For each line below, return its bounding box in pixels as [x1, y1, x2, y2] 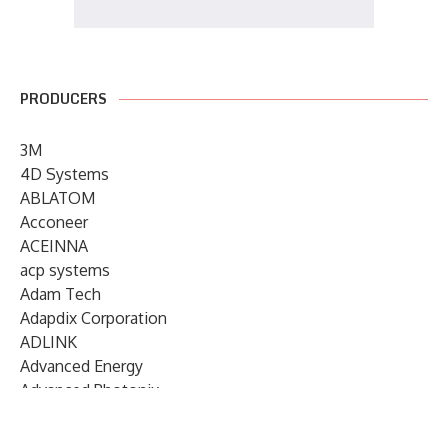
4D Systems [20, 163, 109, 184]
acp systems [20, 259, 110, 280]
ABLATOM [20, 187, 95, 208]
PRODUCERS [20, 86, 107, 110]
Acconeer [20, 211, 88, 232]
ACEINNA [20, 235, 88, 256]
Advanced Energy [20, 355, 143, 376]
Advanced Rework [20, 403, 149, 424]
